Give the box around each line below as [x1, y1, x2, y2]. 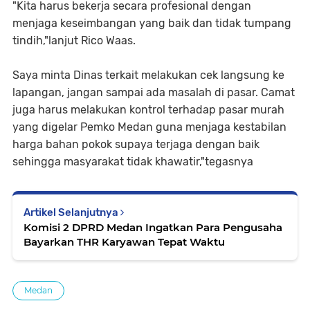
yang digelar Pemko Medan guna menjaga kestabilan [12, 120, 286, 134]
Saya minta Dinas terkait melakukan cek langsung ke [12, 69, 284, 82]
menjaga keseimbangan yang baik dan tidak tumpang [12, 17, 291, 30]
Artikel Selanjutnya [24, 206, 120, 219]
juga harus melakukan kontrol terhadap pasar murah [12, 103, 284, 116]
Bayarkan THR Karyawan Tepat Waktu [24, 235, 225, 248]
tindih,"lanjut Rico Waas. [12, 34, 136, 47]
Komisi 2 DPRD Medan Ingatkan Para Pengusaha [24, 221, 282, 234]
